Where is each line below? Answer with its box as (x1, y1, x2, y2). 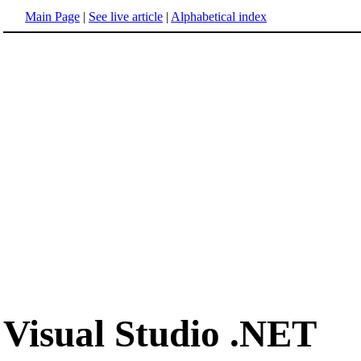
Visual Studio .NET (3, 313, 317, 355)
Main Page (25, 10, 80, 23)
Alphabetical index (171, 10, 267, 23)
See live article (89, 10, 163, 23)
